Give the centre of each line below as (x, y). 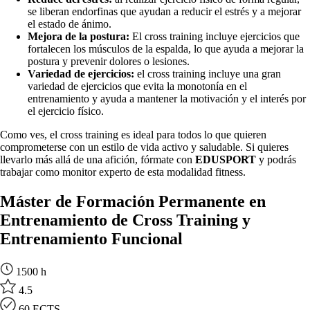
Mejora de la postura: (79, 36)
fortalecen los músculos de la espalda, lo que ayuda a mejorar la (166, 48)
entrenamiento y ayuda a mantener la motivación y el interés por (167, 98)
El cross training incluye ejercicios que (215, 36)
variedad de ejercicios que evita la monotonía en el (137, 86)
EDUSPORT (226, 159)
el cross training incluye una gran (208, 73)
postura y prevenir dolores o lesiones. (109, 61)
